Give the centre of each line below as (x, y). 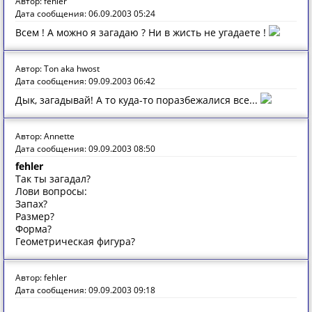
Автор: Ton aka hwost (57, 69)
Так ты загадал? (53, 179)
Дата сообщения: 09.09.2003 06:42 (85, 81)
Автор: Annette (45, 136)
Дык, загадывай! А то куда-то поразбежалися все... (138, 100)
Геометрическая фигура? (75, 241)
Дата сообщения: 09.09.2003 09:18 (85, 290)
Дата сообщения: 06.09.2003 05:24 (85, 14)
